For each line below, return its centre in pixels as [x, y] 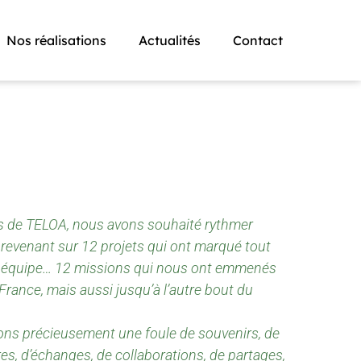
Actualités [169, 40]
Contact [257, 40]
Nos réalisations [56, 40]
